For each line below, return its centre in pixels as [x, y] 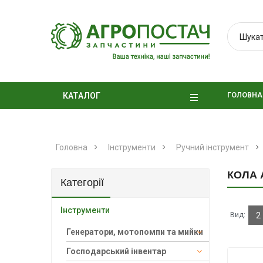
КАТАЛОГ [82, 96]
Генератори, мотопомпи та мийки [135, 232]
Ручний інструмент [213, 148]
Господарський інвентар [116, 252]
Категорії [82, 183]
